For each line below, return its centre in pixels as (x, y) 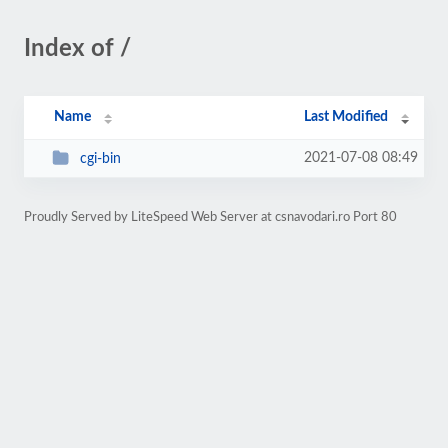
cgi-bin (100, 158)
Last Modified (346, 117)
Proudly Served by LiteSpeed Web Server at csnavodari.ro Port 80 (210, 217)
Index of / (77, 49)
